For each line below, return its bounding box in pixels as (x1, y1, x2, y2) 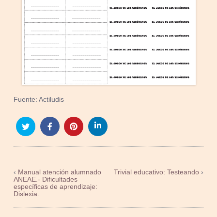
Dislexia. (14, 190, 40, 198)
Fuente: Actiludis (14, 95, 64, 103)
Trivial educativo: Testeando (113, 168, 199, 176)
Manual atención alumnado (18, 168, 102, 176)
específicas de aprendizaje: (14, 183, 98, 190)
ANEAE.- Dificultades (14, 175, 78, 183)
